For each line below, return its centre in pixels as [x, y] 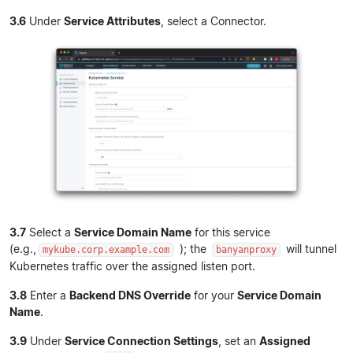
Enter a [48, 295]
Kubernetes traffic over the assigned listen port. [132, 266]
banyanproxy [246, 250]
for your [214, 295]
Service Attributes [112, 20]
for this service [231, 232]
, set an [239, 341]
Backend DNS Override [130, 295]
